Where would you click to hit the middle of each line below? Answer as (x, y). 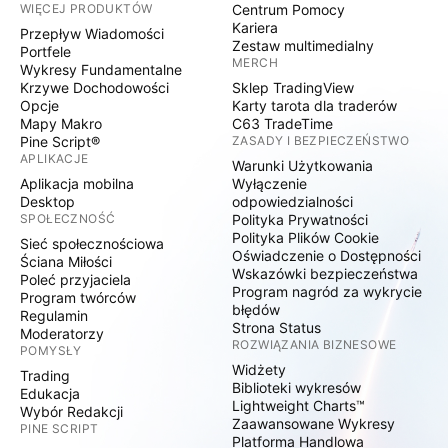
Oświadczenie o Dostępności (326, 255)
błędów (256, 309)
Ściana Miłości (66, 261)
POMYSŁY (51, 350)
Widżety (259, 369)
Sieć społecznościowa (92, 243)
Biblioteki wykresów (296, 387)
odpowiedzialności (292, 201)
